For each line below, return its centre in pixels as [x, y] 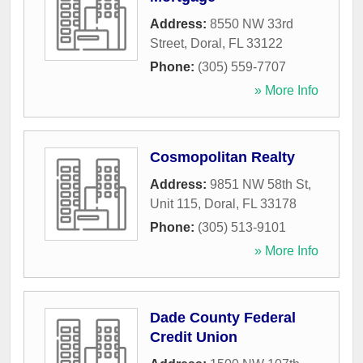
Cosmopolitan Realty [222, 158]
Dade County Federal [223, 318]
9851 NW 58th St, [261, 185]
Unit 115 [174, 204]
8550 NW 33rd [252, 24]
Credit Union [194, 337]
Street [167, 44]
